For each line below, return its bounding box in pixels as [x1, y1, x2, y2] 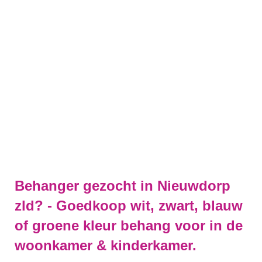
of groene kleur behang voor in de [15, 218, 243, 233]
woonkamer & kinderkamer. [15, 237, 196, 253]
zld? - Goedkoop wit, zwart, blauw [15, 198, 243, 213]
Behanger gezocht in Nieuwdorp [15, 178, 230, 194]
